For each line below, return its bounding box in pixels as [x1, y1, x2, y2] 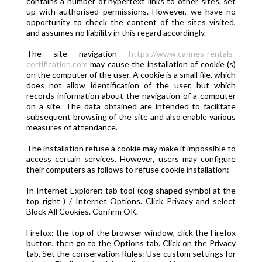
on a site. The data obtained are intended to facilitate [26, 101, 236, 111]
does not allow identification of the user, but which [26, 80, 236, 90]
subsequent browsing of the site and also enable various [26, 112, 236, 122]
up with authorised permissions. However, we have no [26, 6, 236, 16]
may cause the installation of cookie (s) [87, 59, 236, 69]
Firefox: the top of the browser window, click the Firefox [26, 227, 236, 237]
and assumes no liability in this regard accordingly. [26, 27, 206, 37]
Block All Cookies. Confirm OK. [26, 206, 138, 216]
